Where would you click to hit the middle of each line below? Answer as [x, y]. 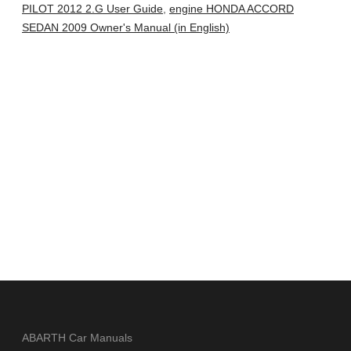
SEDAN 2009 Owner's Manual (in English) [126, 28]
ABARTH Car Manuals [77, 338]
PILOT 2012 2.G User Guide [92, 9]
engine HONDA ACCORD [232, 9]
